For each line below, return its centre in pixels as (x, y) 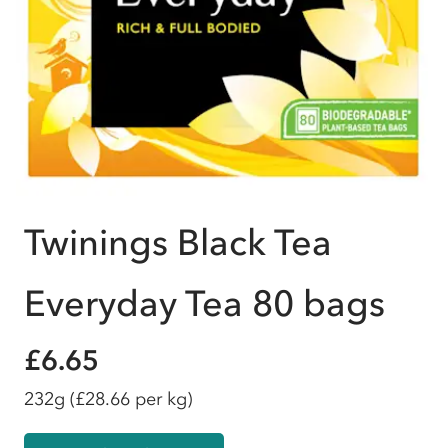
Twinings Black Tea (178, 242)
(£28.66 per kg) (131, 399)
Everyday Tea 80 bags (204, 303)
